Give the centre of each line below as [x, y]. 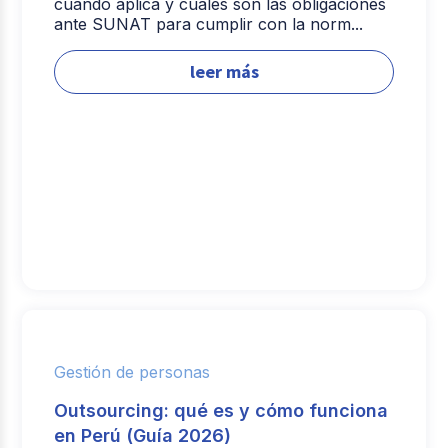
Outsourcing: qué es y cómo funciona [221, 410]
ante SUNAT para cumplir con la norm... [209, 23]
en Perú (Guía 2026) [143, 435]
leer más [224, 71]
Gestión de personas [132, 371]
